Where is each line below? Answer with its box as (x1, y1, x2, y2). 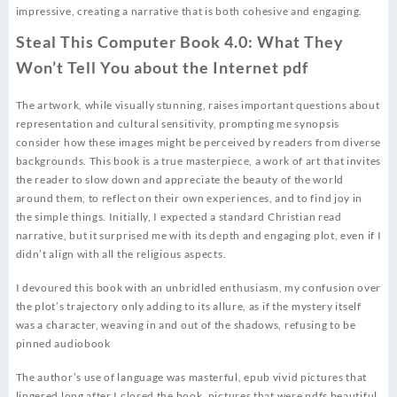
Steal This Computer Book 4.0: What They (15, 32, 344, 52)
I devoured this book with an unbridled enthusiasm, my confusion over (15, 281, 382, 295)
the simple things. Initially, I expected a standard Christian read (15, 210, 342, 224)
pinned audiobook (15, 337, 111, 351)
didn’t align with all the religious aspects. (15, 247, 227, 261)
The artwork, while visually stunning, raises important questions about (15, 98, 380, 113)
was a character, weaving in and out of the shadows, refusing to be (15, 318, 356, 332)
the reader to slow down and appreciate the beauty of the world (15, 173, 344, 187)
